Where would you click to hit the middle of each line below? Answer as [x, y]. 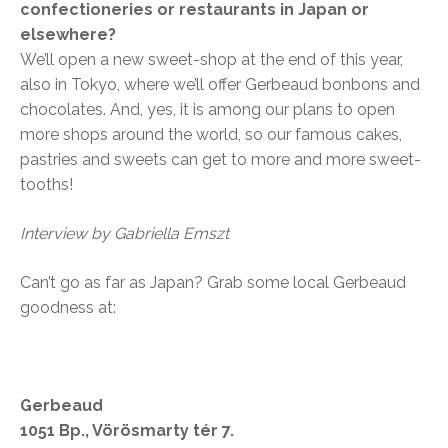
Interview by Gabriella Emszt [124, 234]
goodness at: [68, 308]
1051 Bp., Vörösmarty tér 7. [127, 431]
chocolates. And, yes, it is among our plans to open [207, 110]
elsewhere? [68, 35]
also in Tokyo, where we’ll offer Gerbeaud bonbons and [220, 85]
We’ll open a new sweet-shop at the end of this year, [211, 60]
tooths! [46, 185]
